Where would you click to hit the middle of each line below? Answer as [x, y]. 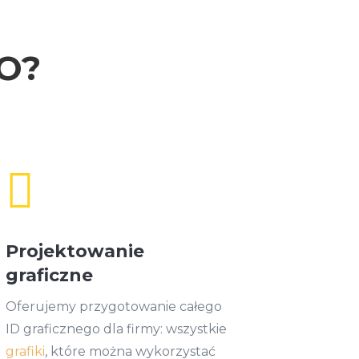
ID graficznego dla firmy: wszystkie [116, 329]
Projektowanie [75, 252]
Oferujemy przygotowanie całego [113, 307]
